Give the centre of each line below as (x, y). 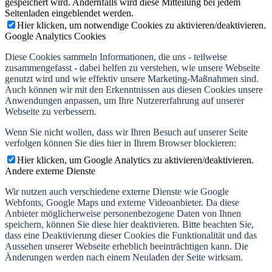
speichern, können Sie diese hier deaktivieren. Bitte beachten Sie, (129, 225)
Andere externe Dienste (50, 171)
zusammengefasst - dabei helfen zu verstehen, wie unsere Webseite (132, 68)
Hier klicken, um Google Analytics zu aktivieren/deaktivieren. (135, 160)
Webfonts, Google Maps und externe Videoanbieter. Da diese (122, 203)
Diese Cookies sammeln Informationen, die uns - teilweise (116, 57)
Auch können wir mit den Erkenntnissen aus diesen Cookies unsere (134, 90)
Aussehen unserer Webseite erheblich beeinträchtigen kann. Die (127, 246)
